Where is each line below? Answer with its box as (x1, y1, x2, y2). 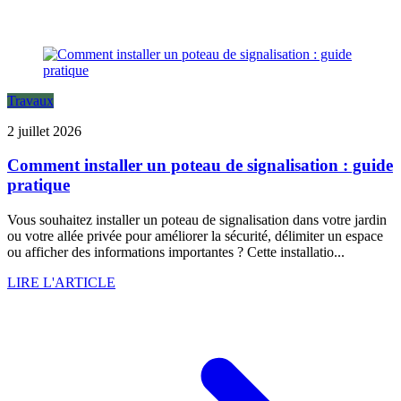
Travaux (7, 92, 54, 108)
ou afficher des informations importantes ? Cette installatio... (7, 244, 345, 260)
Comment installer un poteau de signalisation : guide (7, 156, 393, 175)
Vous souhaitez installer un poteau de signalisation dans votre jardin (7, 212, 387, 228)
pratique (7, 175, 70, 195)
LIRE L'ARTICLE (7, 275, 115, 291)
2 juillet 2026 (7, 123, 81, 139)
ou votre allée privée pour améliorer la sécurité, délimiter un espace (7, 228, 383, 244)
